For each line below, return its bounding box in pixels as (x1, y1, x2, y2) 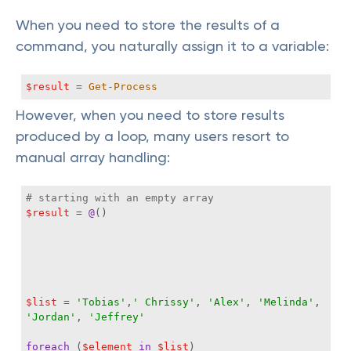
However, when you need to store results (16, 107, 284, 123)
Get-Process (89, 81, 157, 92)
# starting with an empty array (26, 192, 214, 204)
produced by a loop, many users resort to (16, 128, 289, 144)
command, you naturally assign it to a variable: (16, 38, 329, 54)
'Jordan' (26, 311, 76, 323)
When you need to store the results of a (16, 16, 280, 33)
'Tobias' (76, 296, 126, 308)
